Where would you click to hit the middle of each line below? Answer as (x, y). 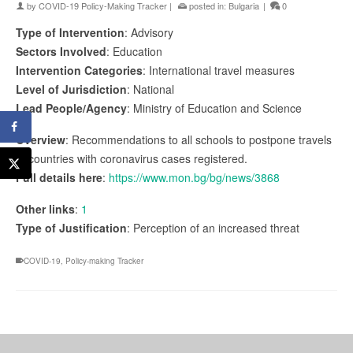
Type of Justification (71, 227)
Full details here (59, 177)
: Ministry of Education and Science (214, 108)
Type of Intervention (70, 32)
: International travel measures (219, 70)
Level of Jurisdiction (71, 89)
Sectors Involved (61, 51)
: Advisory (149, 32)
